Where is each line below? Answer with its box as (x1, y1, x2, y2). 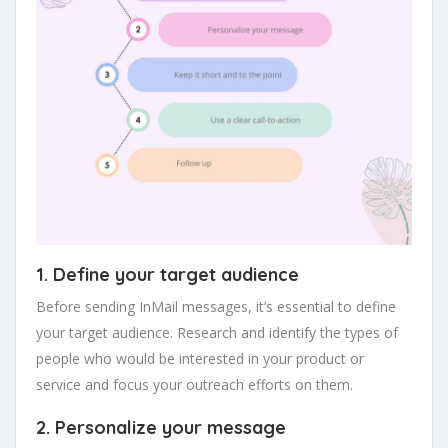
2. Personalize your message (36, 416, 286, 439)
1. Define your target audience (36, 263, 299, 286)
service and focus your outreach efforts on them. (36, 375, 353, 394)
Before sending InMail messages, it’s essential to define (36, 297, 396, 316)
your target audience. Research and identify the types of (36, 323, 398, 342)
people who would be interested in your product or (36, 349, 364, 368)
